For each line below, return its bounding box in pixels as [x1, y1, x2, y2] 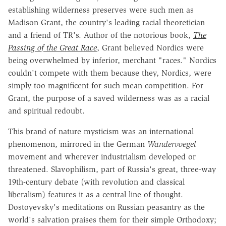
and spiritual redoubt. [8, 105, 85, 116]
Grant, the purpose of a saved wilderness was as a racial [8, 93, 209, 103]
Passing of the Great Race [8, 42, 97, 52]
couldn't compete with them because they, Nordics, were [8, 68, 211, 78]
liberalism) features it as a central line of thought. [8, 189, 183, 199]
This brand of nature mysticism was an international [8, 126, 194, 136]
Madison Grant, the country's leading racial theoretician [8, 17, 205, 27]
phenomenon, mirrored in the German [8, 139, 147, 149]
